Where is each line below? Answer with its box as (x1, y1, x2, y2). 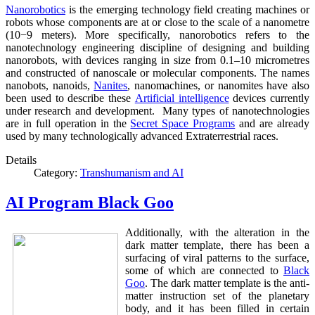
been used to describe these (6, 92, 135, 105)
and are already (235, 117, 310, 130)
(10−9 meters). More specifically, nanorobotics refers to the (6, 29, 309, 41)
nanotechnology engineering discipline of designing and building (6, 41, 309, 54)
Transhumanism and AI (80, 167, 184, 179)
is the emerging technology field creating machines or (65, 4, 309, 16)
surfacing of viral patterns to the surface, (125, 252, 309, 264)
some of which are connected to (125, 264, 283, 277)
